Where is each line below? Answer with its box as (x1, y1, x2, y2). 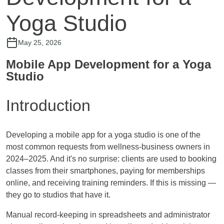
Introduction (6, 96, 90, 115)
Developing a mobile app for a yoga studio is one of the (6, 130, 200, 139)
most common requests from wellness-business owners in (6, 142, 210, 151)
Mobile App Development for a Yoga (6, 57, 211, 71)
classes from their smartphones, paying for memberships (6, 166, 205, 175)
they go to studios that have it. (6, 190, 110, 199)
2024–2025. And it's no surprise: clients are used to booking (6, 154, 216, 163)
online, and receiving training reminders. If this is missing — (6, 178, 216, 187)
